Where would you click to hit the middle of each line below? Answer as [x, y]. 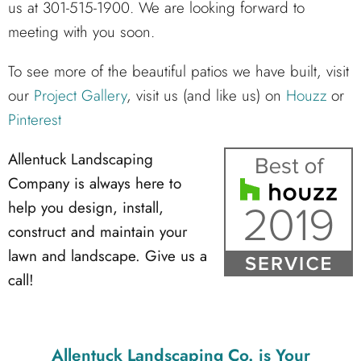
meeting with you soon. [81, 32]
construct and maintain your [98, 232]
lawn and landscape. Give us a [108, 256]
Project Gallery [80, 96]
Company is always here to [95, 184]
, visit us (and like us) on [206, 96]
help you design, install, [86, 208]
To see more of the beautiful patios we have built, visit [178, 72]
